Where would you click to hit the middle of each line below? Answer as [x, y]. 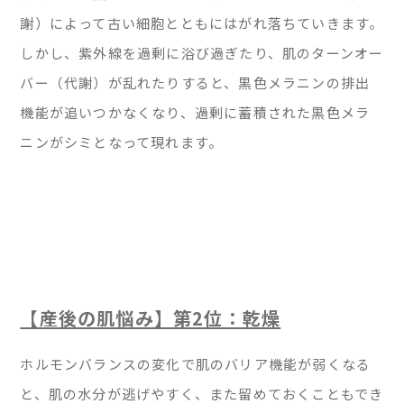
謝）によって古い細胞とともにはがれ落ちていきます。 [202, 23]
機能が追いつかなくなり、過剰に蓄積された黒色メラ [195, 112]
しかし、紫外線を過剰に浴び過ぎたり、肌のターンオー [202, 53]
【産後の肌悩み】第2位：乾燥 [151, 318]
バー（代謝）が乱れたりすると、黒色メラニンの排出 [195, 83]
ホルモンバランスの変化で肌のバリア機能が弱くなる [196, 364]
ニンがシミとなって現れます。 [122, 142]
